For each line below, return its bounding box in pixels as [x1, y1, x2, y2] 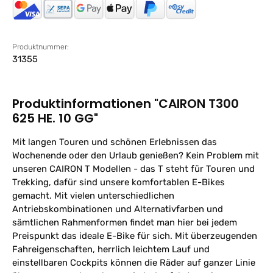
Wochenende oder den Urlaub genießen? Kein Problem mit [12, 149, 259, 161]
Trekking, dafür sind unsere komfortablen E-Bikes [12, 176, 225, 188]
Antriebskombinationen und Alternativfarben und [12, 203, 223, 214]
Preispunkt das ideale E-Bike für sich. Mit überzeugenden [12, 230, 257, 241]
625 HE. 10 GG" [12, 109, 98, 127]
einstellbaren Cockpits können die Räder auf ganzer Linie [12, 257, 255, 268]
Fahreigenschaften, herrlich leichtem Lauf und [12, 243, 210, 255]
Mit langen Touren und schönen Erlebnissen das [12, 136, 217, 147]
